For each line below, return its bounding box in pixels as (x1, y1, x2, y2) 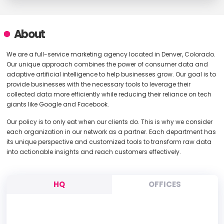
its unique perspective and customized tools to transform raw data (6, 137, 211, 146)
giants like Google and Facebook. (6, 100, 109, 108)
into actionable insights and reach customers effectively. (6, 147, 181, 156)
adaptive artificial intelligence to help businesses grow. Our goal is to (6, 70, 216, 78)
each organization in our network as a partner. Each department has (6, 127, 216, 136)
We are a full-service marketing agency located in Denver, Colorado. (6, 50, 215, 58)
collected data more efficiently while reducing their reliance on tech (6, 90, 211, 98)
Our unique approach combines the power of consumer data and (6, 60, 208, 68)
